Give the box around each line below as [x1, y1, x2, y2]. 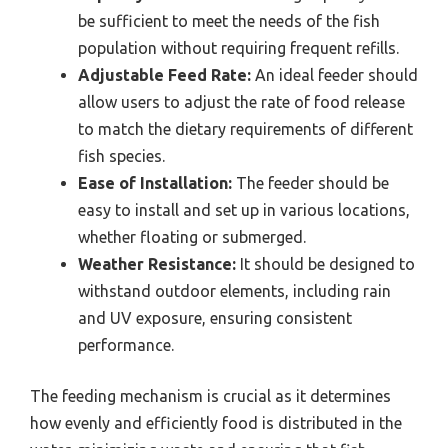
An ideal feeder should [251, 65, 418, 84]
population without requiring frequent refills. [78, 38, 399, 57]
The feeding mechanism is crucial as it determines [30, 386, 391, 405]
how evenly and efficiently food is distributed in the [30, 413, 402, 432]
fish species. [78, 146, 165, 165]
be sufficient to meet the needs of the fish [78, 11, 380, 30]
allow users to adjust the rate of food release [78, 92, 405, 111]
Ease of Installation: [78, 173, 232, 192]
